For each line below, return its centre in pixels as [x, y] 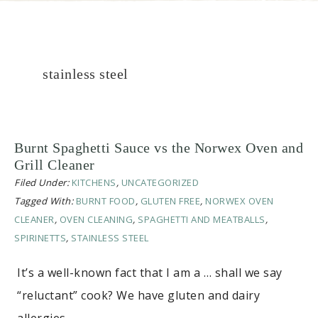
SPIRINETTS [40, 238]
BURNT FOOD [105, 201]
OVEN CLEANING [96, 220]
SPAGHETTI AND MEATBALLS [202, 220]
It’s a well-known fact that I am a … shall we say [150, 273]
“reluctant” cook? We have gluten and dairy [138, 296]
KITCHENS [94, 183]
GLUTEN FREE [170, 201]
